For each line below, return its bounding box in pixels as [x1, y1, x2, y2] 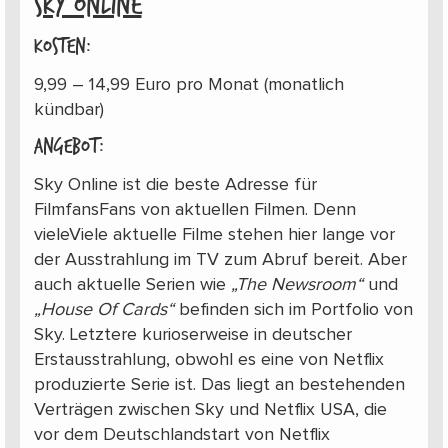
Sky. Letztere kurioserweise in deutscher [33, 325, 352, 344]
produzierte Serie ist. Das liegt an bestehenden [33, 375, 405, 394]
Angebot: [33, 135, 104, 160]
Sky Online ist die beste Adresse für [33, 175, 317, 194]
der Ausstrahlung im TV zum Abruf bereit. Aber [33, 250, 407, 269]
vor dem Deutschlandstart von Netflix [33, 425, 330, 444]
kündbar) [33, 100, 104, 119]
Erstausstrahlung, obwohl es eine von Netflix [33, 350, 384, 369]
